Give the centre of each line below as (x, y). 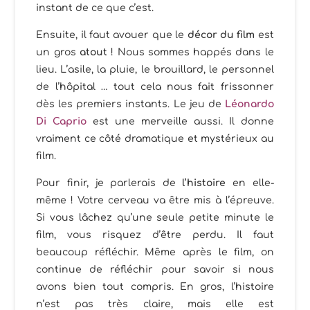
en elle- (250, 183)
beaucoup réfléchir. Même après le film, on (155, 253)
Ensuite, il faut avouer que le (112, 35)
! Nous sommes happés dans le (190, 53)
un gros (58, 53)
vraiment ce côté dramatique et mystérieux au (155, 139)
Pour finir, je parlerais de (109, 183)
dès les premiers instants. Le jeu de (130, 104)
